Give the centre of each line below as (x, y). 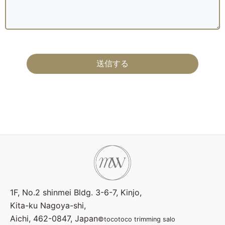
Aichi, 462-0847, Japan (54, 218)
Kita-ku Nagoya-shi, (48, 205)
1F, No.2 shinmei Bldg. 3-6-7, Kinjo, (76, 192)
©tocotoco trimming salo (137, 219)
